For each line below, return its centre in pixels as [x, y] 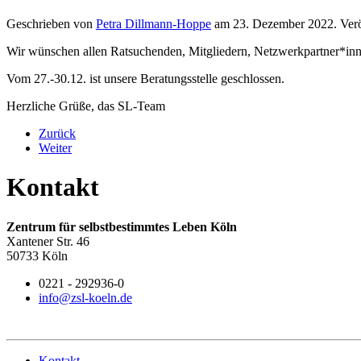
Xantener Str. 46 [48, 241]
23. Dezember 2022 [283, 23]
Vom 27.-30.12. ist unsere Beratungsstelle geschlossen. [145, 78]
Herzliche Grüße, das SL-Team [86, 106]
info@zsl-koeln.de [85, 297]
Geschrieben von [51, 23]
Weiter [55, 147]
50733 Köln [37, 255]
